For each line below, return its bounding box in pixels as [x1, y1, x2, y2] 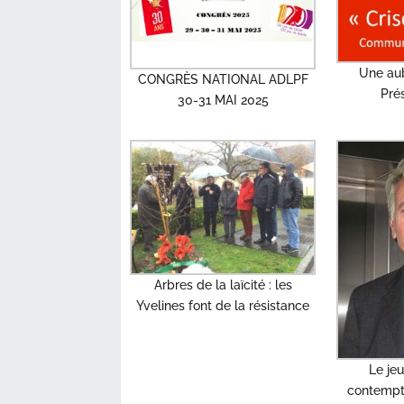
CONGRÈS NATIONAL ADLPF [137, 72, 308, 87]
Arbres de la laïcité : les [153, 277, 292, 292]
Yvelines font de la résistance [136, 298, 310, 313]
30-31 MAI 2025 [177, 93, 269, 108]
